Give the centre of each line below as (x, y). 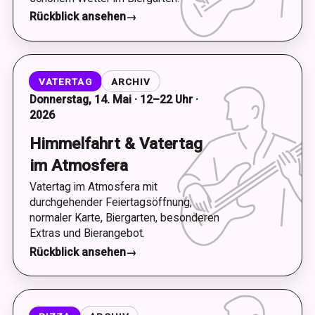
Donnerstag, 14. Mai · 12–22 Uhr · (114, 99)
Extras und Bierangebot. (87, 233)
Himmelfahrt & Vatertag (116, 143)
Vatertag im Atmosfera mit (93, 187)
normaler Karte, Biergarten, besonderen (124, 218)
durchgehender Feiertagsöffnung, (110, 202)
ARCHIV (131, 81)
